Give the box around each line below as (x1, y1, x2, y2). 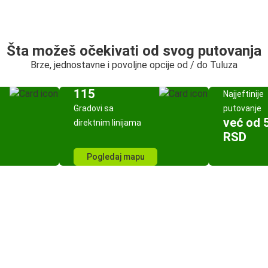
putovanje (223, 103, 261, 113)
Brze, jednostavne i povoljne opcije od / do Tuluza (31, 59, 237, 71)
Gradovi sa (74, 103, 114, 113)
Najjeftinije (223, 89, 264, 99)
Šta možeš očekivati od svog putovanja (7, 42, 261, 59)
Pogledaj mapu (86, 152, 145, 162)
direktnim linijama (74, 118, 141, 127)
